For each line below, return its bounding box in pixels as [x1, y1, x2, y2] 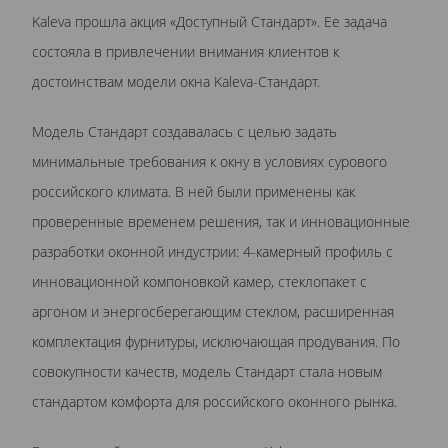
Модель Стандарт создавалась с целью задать [32, 122, 337, 141]
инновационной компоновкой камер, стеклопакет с [32, 272, 367, 291]
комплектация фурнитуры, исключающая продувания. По [32, 332, 400, 351]
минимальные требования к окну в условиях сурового [32, 152, 387, 171]
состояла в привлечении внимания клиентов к [32, 42, 339, 61]
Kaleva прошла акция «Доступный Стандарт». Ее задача [32, 12, 387, 31]
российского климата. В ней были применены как [32, 182, 355, 201]
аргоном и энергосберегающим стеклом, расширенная [32, 302, 394, 321]
